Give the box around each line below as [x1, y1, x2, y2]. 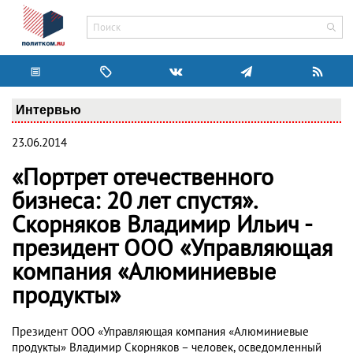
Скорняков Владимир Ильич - [12, 211, 311, 240]
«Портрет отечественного [12, 164, 273, 192]
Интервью [16, 102, 81, 117]
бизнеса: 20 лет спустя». [12, 188, 256, 216]
